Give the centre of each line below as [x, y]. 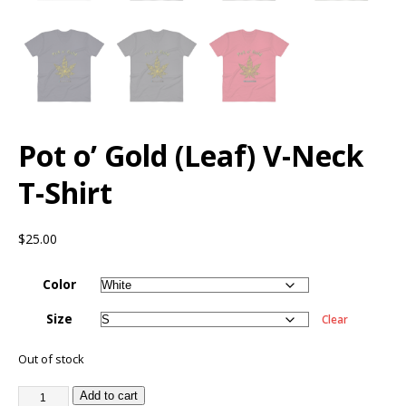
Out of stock [51, 358]
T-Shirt [65, 192]
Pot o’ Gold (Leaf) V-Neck [191, 155]
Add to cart [108, 395]
